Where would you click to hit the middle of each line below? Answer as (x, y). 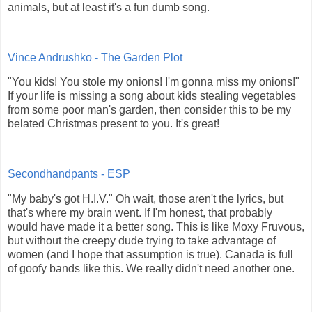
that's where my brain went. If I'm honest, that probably (140, 212)
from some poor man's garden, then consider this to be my (149, 110)
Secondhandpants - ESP (69, 174)
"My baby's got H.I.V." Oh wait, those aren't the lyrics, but (146, 198)
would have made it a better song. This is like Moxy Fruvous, (156, 226)
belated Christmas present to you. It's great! (114, 124)
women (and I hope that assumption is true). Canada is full (150, 254)
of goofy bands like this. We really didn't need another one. (151, 268)
